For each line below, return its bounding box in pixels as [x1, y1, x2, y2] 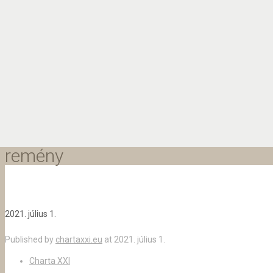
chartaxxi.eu [55, 234, 102, 244]
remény [5, 144, 63, 166]
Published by [5, 234, 55, 244]
